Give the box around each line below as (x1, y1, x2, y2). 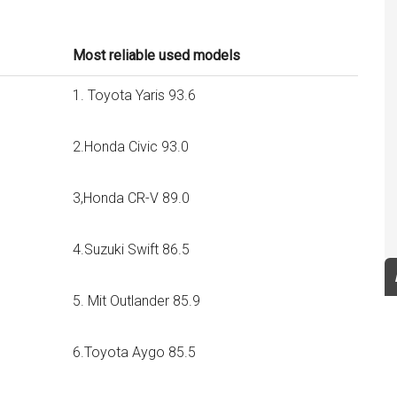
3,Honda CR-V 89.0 (73, 190, 190, 206)
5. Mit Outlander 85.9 (73, 292, 200, 309)
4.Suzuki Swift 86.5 (73, 241, 190, 258)
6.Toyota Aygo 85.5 (73, 344, 196, 361)
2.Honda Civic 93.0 (73, 138, 189, 155)
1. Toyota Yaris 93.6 (73, 87, 196, 104)
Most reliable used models (73, 47, 240, 64)
